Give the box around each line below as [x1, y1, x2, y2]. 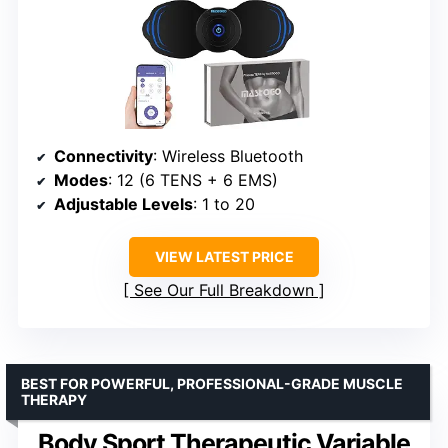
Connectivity [54, 146, 153, 167]
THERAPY [21, 391, 87, 409]
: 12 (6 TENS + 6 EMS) [108, 170, 278, 191]
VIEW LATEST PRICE [154, 248, 294, 266]
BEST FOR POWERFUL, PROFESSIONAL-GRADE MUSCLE [21, 375, 403, 393]
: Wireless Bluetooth [153, 146, 303, 167]
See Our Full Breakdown [134, 280, 314, 301]
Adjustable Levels [54, 194, 193, 215]
